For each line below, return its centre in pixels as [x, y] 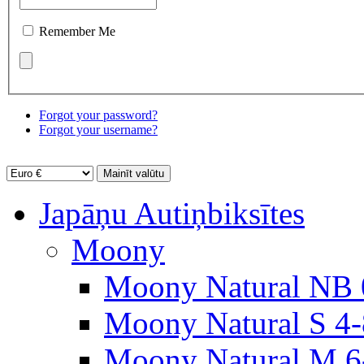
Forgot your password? [98, 115]
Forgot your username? [98, 129]
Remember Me [77, 31]
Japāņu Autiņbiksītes [172, 213]
